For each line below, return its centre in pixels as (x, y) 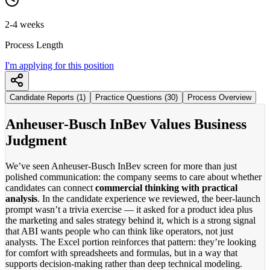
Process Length (34, 45)
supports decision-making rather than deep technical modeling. (124, 263)
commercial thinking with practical (166, 187)
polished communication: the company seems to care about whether (133, 177)
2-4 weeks (24, 24)
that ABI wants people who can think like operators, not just (119, 231)
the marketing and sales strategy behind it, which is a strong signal (130, 220)
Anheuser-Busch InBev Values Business (126, 124)
